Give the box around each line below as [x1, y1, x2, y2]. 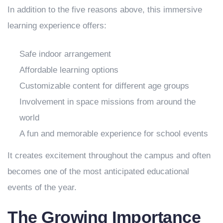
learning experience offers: [7, 20, 107, 30]
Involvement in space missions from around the [19, 97, 196, 107]
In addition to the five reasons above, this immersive [7, 4, 202, 14]
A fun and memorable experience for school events [19, 128, 208, 138]
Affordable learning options [19, 65, 118, 75]
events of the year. [7, 182, 77, 192]
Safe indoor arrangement [19, 49, 111, 59]
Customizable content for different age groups [19, 81, 189, 91]
